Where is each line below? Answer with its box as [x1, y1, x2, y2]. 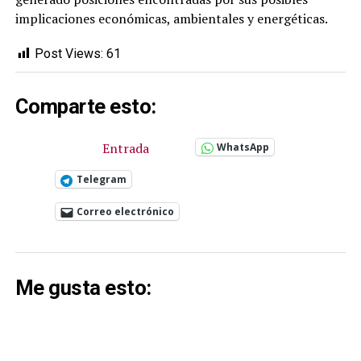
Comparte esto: [15, 94, 156, 119]
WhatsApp [216, 140, 269, 155]
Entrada [102, 139, 149, 158]
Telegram [76, 172, 127, 187]
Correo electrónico [76, 205, 174, 219]
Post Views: [34, 45, 103, 61]
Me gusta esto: [15, 276, 151, 301]
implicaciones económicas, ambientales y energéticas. [15, 9, 328, 27]
